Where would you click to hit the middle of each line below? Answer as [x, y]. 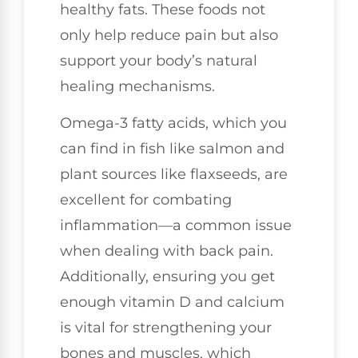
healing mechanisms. [137, 86]
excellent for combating [146, 200]
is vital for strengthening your [166, 328]
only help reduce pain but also [169, 35]
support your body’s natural [159, 60]
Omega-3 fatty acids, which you [173, 123]
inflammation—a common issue [176, 226]
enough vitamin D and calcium [172, 302]
